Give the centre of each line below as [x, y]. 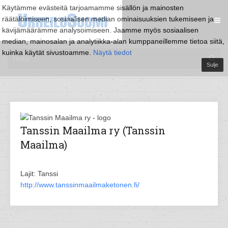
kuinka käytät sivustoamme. [48, 52]
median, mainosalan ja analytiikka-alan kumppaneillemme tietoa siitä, [113, 41]
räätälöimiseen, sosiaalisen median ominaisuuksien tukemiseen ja [108, 19]
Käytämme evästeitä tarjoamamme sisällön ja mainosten [93, 8]
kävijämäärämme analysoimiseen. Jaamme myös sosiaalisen [100, 30]
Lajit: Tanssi [39, 174]
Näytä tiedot [112, 52]
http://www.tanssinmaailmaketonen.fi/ [80, 185]
